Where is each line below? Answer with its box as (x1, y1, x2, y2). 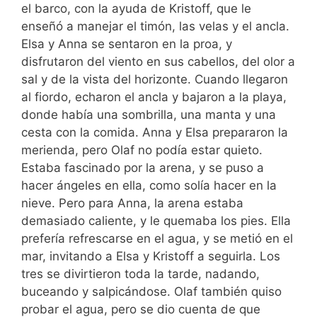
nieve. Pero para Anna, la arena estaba (21, 196, 243, 211)
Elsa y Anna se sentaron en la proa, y (21, 37, 232, 52)
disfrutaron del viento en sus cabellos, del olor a (21, 54, 295, 69)
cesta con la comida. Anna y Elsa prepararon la (21, 125, 288, 140)
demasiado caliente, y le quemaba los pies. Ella (21, 214, 291, 229)
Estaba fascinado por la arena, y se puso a (21, 161, 264, 175)
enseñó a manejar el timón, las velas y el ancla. (21, 19, 289, 34)
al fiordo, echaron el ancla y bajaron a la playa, (21, 90, 287, 105)
